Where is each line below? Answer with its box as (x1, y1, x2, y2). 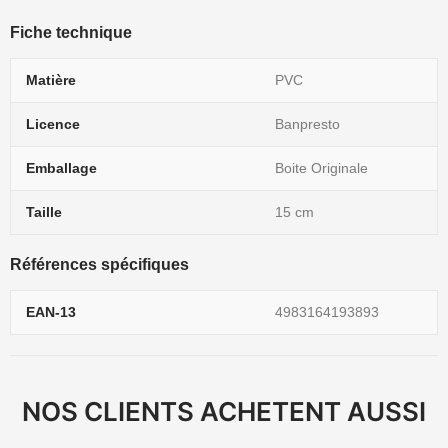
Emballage (26, 160, 97, 176)
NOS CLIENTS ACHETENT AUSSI (22, 396, 426, 427)
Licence (26, 116, 80, 132)
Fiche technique (10, 24, 132, 41)
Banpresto (275, 116, 340, 132)
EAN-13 (26, 304, 76, 320)
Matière (26, 72, 76, 88)
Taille (26, 204, 62, 220)
